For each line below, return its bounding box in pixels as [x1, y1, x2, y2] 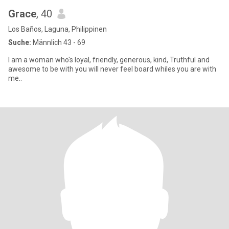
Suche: [8, 38, 31, 47]
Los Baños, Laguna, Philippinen [8, 25, 107, 33]
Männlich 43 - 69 [31, 38, 85, 47]
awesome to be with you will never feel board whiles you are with [8, 65, 216, 73]
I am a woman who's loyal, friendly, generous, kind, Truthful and [8, 56, 210, 64]
